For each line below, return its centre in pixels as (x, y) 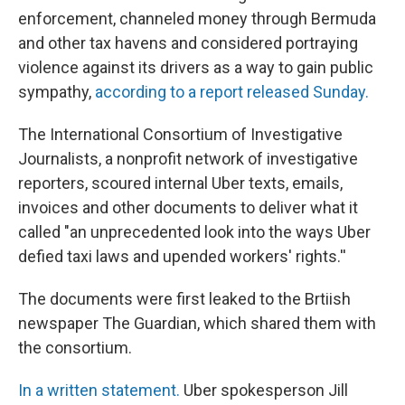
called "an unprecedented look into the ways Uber (194, 232)
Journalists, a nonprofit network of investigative (188, 159)
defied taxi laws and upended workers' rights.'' (182, 256)
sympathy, (57, 92)
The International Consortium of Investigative (180, 134)
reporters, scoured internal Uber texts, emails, (180, 183)
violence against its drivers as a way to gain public (196, 67)
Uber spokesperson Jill (264, 390)
